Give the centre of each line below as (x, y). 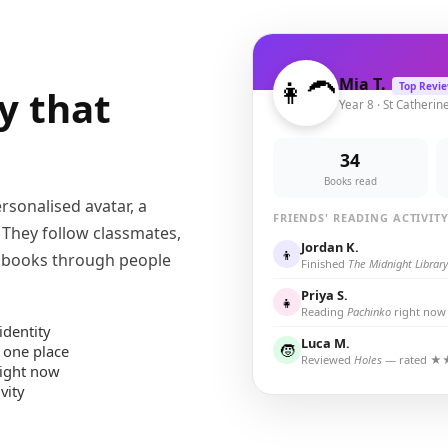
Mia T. (362, 84)
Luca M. (325, 342)
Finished (324, 263)
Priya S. (324, 294)
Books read (350, 180)
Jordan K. (330, 246)
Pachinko (369, 311)
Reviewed (327, 359)
